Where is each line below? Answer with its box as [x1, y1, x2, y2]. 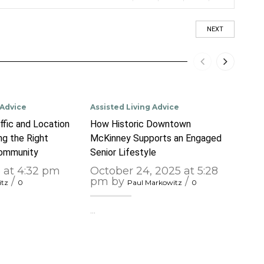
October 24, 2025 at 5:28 [90, 164, 219, 177]
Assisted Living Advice [90, 102, 180, 111]
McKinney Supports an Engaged [90, 132, 222, 144]
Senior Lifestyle [90, 146, 157, 158]
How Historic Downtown [90, 118, 192, 130]
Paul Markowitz [127, 177, 183, 187]
